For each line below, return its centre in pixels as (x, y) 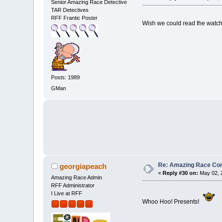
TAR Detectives (70, 10)
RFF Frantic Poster (75, 18)
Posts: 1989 (66, 78)
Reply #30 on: (181, 173)
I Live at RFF (67, 193)
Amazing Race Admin (77, 177)
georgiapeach (83, 166)
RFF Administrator (73, 185)
